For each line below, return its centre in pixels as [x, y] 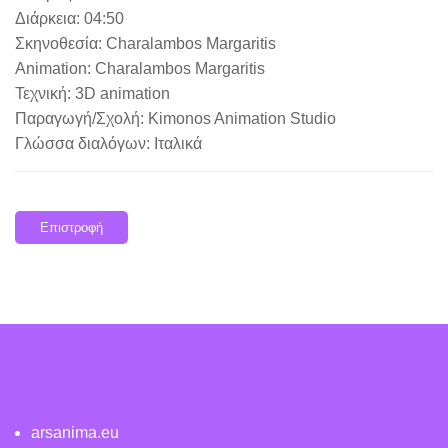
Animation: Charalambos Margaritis [140, 68]
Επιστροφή [71, 227]
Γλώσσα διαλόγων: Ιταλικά [108, 143]
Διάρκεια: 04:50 [69, 18]
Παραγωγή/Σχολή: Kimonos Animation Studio [175, 118]
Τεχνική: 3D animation [92, 93]
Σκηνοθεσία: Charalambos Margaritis [145, 43]
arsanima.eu [75, 432]
